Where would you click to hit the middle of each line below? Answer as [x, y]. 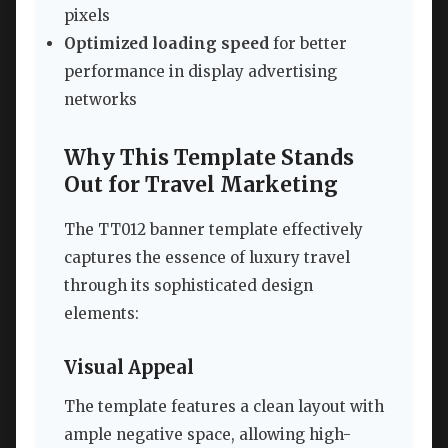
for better [308, 44]
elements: [101, 314]
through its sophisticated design [188, 286]
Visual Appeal [129, 367]
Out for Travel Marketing [201, 185]
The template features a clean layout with [224, 407]
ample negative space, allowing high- [207, 435]
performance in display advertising [200, 72]
